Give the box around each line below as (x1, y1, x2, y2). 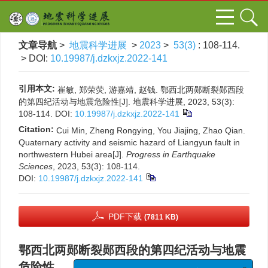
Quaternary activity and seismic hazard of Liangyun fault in (19, 138, 240, 147)
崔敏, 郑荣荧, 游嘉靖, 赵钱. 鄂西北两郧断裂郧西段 (57, 85, 244, 95)
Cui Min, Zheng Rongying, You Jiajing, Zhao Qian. (56, 126, 245, 135)
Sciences (19, 162, 53, 171)
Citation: (19, 124, 54, 134)
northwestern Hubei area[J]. (19, 150, 126, 159)
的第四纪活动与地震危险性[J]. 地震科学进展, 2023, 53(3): (19, 97, 234, 106)
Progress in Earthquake (126, 150, 215, 159)
